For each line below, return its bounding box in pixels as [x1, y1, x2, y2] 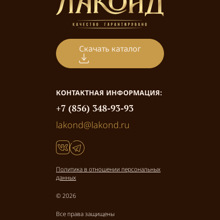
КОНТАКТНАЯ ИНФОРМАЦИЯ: [56, 88, 162, 98]
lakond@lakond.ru [56, 119, 130, 131]
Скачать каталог [79, 43, 141, 54]
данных [56, 173, 76, 182]
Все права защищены [56, 210, 114, 219]
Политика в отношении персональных [56, 165, 161, 174]
